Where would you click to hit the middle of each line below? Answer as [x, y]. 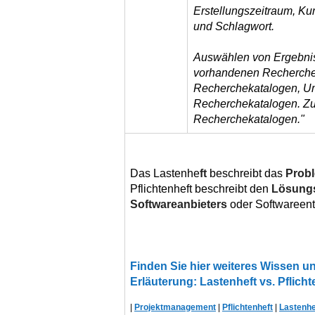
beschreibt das [246, 173]
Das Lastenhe [165, 173]
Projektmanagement [175, 307]
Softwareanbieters [179, 204]
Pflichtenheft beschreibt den [201, 188]
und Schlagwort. [234, 26]
